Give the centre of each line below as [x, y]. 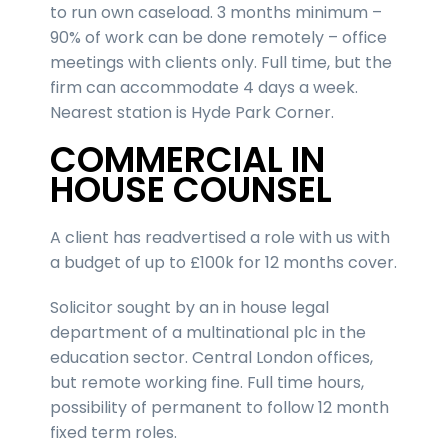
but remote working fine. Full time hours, [207, 382]
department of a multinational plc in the [208, 332]
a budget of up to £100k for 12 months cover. [223, 262]
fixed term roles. [113, 432]
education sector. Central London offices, [211, 357]
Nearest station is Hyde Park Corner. [192, 112]
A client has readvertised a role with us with [220, 237]
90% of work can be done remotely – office [218, 37]
